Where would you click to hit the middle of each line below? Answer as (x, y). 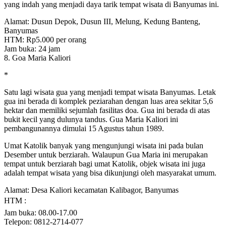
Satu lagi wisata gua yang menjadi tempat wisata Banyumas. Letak (110, 92)
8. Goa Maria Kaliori (37, 58)
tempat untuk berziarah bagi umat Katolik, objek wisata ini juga (105, 163)
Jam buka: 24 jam (32, 48)
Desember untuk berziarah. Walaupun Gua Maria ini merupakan (106, 154)
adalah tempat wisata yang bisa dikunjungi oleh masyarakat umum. (110, 173)
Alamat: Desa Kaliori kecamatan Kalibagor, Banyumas (91, 190)
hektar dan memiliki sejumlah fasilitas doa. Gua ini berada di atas (107, 110)
